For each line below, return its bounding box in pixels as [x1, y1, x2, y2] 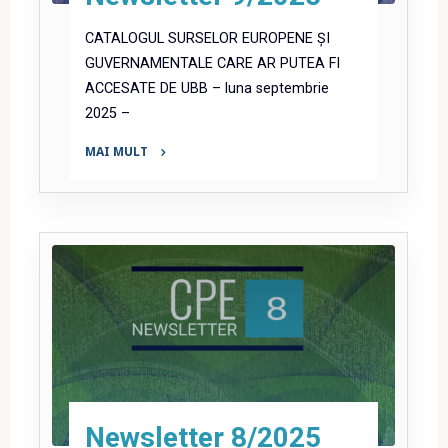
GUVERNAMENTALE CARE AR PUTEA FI [85, 54, 341, 72]
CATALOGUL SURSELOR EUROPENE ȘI [85, 29, 331, 47]
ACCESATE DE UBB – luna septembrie [85, 79, 330, 97]
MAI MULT [85, 142, 149, 160]
